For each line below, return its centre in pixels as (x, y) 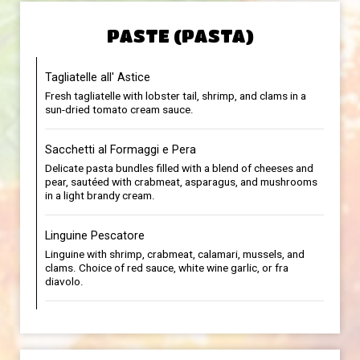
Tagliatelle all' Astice (98, 77)
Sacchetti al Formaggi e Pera (121, 149)
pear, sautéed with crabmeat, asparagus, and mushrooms (181, 182)
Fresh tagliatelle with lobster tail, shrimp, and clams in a (176, 96)
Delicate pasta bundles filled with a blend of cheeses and (179, 168)
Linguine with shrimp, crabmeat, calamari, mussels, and (175, 254)
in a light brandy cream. (100, 195)
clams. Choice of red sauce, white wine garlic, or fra (167, 268)
